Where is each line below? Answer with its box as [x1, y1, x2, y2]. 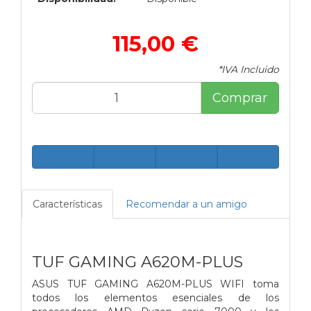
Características [33, 197, 102, 210]
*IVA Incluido [218, 62, 279, 76]
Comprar [212, 90, 267, 106]
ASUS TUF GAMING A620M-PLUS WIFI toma [32, 277, 279, 290]
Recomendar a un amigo [126, 197, 247, 210]
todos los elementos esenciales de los [32, 291, 279, 304]
